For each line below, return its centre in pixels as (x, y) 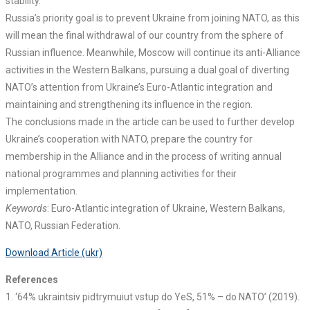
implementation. (42, 191)
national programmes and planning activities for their (121, 174)
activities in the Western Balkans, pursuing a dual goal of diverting (147, 70)
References (32, 280)
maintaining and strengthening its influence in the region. (129, 105)
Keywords (26, 209)
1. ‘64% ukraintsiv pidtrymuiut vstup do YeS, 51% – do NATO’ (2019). (153, 297)
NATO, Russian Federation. (63, 226)
